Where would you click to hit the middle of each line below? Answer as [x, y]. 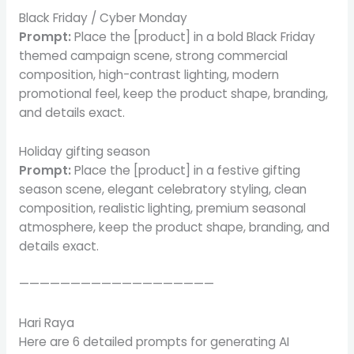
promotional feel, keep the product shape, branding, [173, 93]
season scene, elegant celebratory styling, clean [162, 189]
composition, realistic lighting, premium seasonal [162, 208]
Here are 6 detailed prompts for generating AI [154, 342]
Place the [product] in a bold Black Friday [194, 36]
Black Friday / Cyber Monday [103, 17]
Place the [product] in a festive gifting [185, 170]
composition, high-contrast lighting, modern [149, 74]
